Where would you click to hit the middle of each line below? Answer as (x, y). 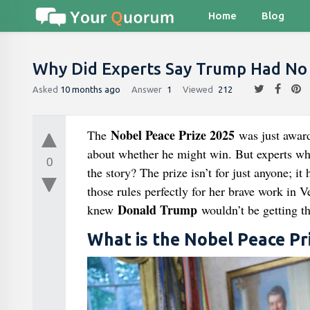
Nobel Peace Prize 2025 (172, 135)
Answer (147, 89)
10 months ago (90, 89)
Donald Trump (157, 210)
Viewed (198, 89)
